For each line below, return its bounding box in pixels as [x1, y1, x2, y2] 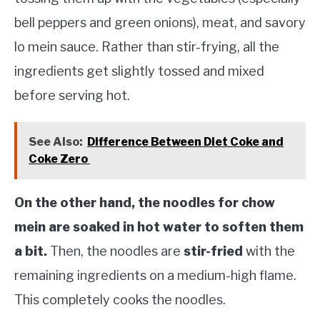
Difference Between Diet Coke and [87, 134, 284, 149]
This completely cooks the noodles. [14, 291, 229, 307]
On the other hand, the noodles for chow [14, 194, 275, 210]
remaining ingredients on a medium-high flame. [14, 267, 296, 283]
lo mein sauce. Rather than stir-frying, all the [14, 39, 279, 54]
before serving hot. [14, 87, 130, 103]
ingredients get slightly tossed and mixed [14, 63, 264, 79]
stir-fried [184, 243, 243, 259]
